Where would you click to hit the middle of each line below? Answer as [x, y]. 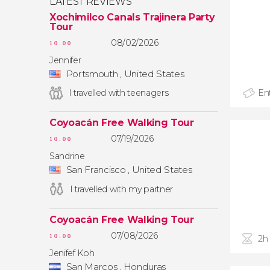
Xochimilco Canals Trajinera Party [132, 17]
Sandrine [67, 156]
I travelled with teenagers [118, 93]
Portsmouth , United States [124, 74]
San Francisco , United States [128, 170]
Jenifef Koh [72, 253]
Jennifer [65, 60]
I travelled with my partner [121, 189]
